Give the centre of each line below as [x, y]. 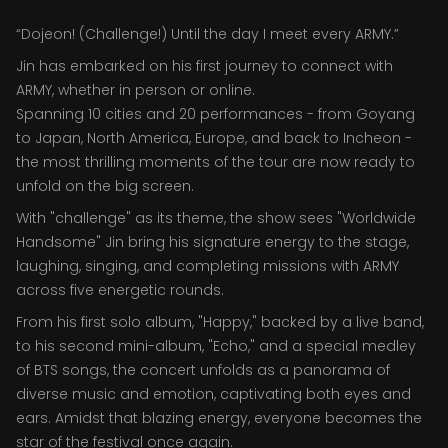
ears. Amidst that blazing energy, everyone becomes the [219, 418]
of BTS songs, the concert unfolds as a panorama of [203, 370]
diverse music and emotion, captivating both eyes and [213, 394]
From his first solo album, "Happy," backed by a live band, [220, 322]
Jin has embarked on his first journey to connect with [204, 66]
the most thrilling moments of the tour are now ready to [215, 162]
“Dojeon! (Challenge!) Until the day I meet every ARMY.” [207, 34]
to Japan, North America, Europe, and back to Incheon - [214, 138]
